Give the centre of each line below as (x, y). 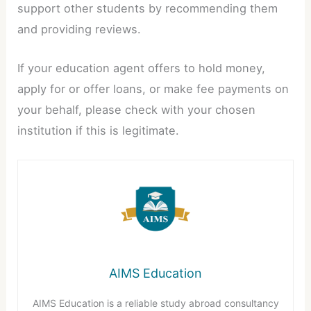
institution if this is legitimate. (99, 131)
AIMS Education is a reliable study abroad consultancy (155, 303)
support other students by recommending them (148, 9)
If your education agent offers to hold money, (142, 68)
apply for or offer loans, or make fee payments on (153, 89)
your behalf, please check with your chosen (137, 110)
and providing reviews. (79, 30)
